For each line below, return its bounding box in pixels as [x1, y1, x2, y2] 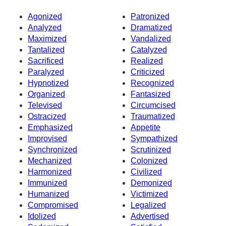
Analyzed [28, 23, 62, 32]
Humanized [28, 190, 69, 199]
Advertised [131, 212, 169, 221]
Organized [28, 90, 65, 99]
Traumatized [131, 112, 175, 121]
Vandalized [131, 34, 171, 43]
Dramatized [131, 23, 172, 32]
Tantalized [28, 45, 65, 54]
